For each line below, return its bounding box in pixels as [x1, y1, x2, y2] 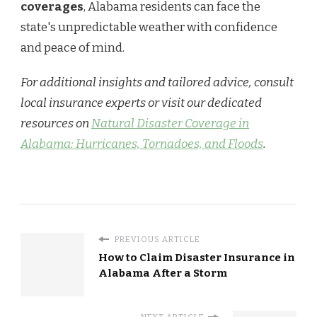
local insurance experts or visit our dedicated [21, 96, 262, 111]
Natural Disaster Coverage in [91, 116, 249, 132]
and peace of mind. [21, 40, 125, 56]
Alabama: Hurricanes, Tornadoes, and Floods [21, 137, 263, 152]
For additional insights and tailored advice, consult [21, 75, 294, 91]
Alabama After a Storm [98, 267, 227, 280]
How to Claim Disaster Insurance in [98, 251, 295, 265]
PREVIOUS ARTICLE [113, 234, 200, 245]
